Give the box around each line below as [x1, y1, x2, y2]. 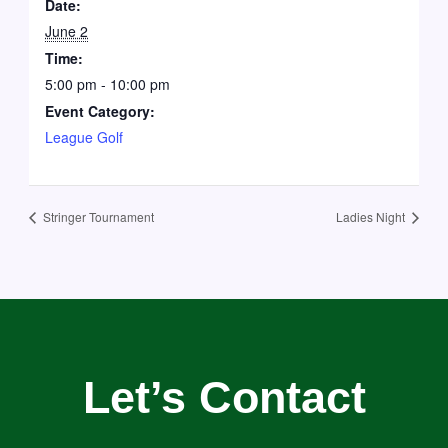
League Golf [45, 126, 124, 147]
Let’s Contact [82, 371, 366, 423]
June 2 [45, 20, 89, 41]
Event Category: [45, 100, 156, 121]
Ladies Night [336, 208, 409, 226]
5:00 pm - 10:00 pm [45, 73, 171, 94]
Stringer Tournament [39, 208, 154, 226]
